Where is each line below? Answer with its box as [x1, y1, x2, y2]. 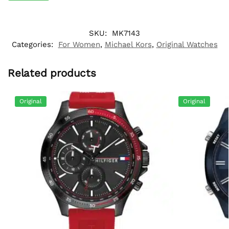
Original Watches [156, 39, 218, 49]
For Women [58, 39, 100, 49]
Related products [8, 66, 96, 79]
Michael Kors [104, 39, 152, 49]
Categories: [11, 39, 56, 49]
